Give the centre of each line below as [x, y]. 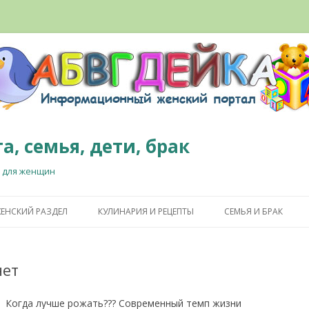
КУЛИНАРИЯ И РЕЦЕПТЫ [146, 211]
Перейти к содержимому [212, 200]
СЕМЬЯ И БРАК [253, 211]
